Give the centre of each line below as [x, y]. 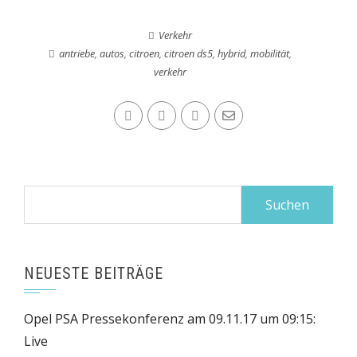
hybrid [232, 53]
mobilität [270, 53]
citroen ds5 [189, 53]
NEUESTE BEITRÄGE [94, 273]
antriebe [77, 53]
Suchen [45, 196]
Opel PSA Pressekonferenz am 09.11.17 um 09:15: [170, 319]
